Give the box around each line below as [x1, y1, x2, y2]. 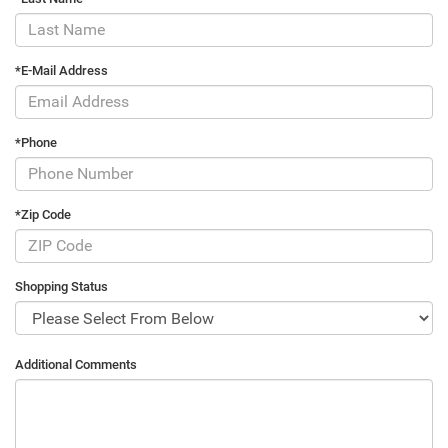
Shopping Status [15, 278, 108, 294]
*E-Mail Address [15, 62, 108, 78]
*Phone [15, 134, 57, 150]
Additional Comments [15, 357, 137, 373]
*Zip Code [15, 206, 71, 222]
